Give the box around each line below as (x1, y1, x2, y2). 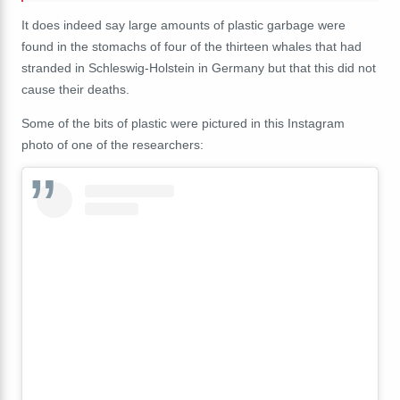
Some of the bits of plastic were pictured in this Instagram (21, 116, 345, 131)
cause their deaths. (21, 82, 129, 97)
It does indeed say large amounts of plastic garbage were (21, 18, 346, 33)
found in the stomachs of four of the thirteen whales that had (21, 39, 362, 54)
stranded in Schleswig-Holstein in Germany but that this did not (21, 61, 376, 76)
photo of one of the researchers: (21, 137, 204, 153)
